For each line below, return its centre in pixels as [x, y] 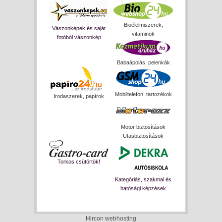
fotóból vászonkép [79, 37]
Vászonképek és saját [79, 28]
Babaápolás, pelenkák [143, 62]
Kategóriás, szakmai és [143, 179]
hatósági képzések [143, 188]
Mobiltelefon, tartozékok [143, 94]
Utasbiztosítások [143, 136]
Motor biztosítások [143, 127]
